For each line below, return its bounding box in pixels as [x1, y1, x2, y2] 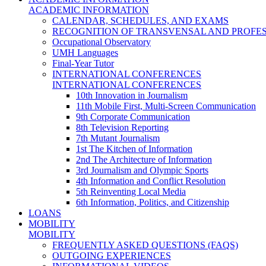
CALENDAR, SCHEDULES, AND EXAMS [52, 15, 229, 26]
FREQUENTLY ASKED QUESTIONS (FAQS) [52, 239, 238, 250]
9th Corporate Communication [76, 111, 190, 122]
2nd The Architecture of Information [76, 154, 212, 164]
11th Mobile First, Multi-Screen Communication [76, 100, 256, 111]
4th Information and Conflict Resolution [76, 175, 226, 186]
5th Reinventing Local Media [76, 186, 186, 197]
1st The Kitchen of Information [76, 143, 192, 154]
